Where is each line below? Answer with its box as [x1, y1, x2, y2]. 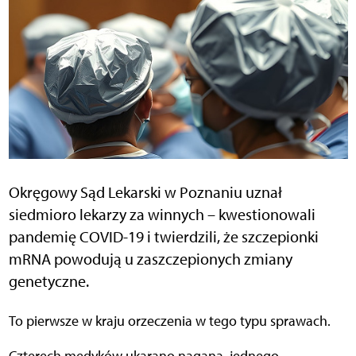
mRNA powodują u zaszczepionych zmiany [8, 250, 292, 269]
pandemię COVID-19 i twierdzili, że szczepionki [8, 227, 319, 247]
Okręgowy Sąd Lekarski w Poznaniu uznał [8, 183, 282, 203]
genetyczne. [8, 272, 89, 292]
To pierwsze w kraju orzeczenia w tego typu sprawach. [14, 312, 331, 331]
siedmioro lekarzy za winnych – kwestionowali [8, 205, 315, 225]
